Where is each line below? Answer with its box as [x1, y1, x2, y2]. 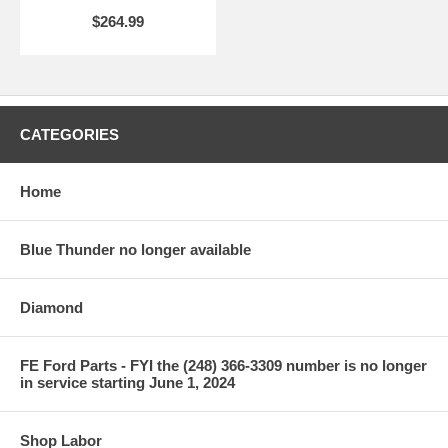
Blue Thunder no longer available [20, 240, 251, 258]
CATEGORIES [20, 125, 119, 143]
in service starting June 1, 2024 [20, 373, 235, 391]
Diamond [20, 298, 83, 316]
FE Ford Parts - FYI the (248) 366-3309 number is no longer [20, 356, 427, 374]
